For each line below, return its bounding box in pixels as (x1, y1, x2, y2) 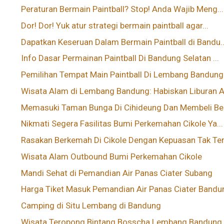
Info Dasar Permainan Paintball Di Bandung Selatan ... (21, 53, 219, 63)
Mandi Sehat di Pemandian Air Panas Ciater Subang (21, 167, 213, 178)
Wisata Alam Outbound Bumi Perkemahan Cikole (21, 151, 202, 161)
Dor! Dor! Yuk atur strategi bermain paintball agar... (21, 20, 209, 30)
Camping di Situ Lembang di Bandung (21, 200, 161, 211)
